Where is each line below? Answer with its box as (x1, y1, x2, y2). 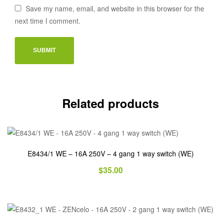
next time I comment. (15, 16, 80, 26)
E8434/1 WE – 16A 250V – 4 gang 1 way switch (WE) (27, 148, 194, 159)
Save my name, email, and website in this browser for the (26, 3, 205, 13)
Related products (62, 94, 159, 111)
